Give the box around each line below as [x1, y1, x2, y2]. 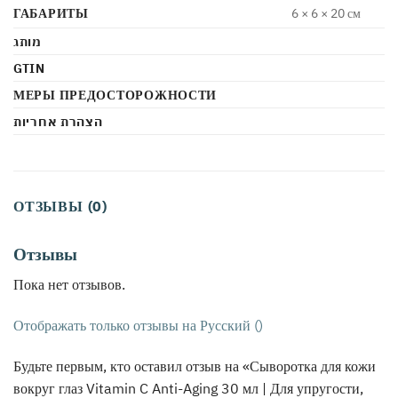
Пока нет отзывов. [13, 275, 125, 293]
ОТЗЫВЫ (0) [13, 197, 107, 216]
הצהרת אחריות [13, 113, 103, 131]
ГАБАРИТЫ [13, 4, 89, 22]
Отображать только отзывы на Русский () [13, 315, 263, 334]
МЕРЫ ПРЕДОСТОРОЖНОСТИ [13, 86, 218, 104]
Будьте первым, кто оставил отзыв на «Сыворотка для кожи [13, 356, 376, 375]
